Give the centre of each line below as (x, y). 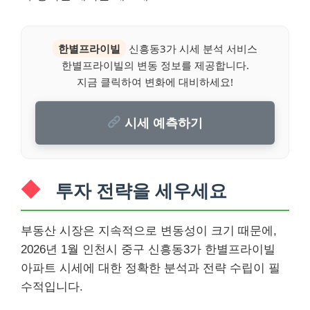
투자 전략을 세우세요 (141, 191)
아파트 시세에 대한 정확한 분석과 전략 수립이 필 (151, 268)
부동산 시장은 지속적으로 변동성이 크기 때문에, (149, 230)
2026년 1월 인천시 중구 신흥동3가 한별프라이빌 (148, 249)
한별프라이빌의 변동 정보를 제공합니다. (155, 65)
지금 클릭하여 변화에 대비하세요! (155, 81)
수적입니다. (52, 286)
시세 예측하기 (162, 122)
